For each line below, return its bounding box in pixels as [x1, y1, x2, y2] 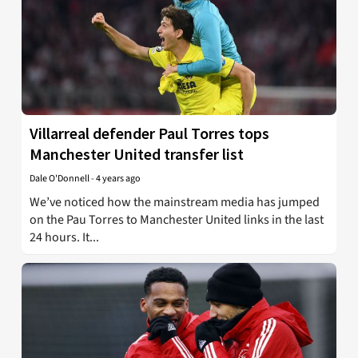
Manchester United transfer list [30, 144, 244, 165]
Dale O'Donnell [30, 172, 89, 186]
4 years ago [96, 172, 141, 186]
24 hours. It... [30, 229, 99, 247]
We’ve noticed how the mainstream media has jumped [30, 193, 320, 212]
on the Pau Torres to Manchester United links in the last [30, 211, 324, 229]
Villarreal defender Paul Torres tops [30, 123, 269, 144]
